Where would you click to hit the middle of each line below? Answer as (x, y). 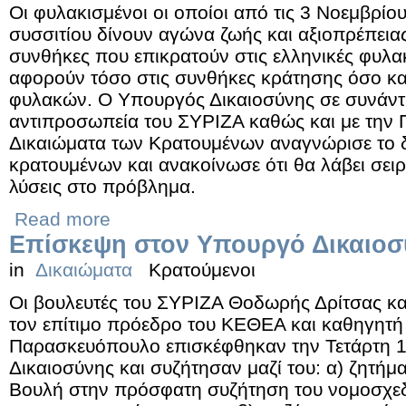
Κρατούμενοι (202, 270)
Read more (63, 219)
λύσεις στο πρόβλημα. (102, 186)
